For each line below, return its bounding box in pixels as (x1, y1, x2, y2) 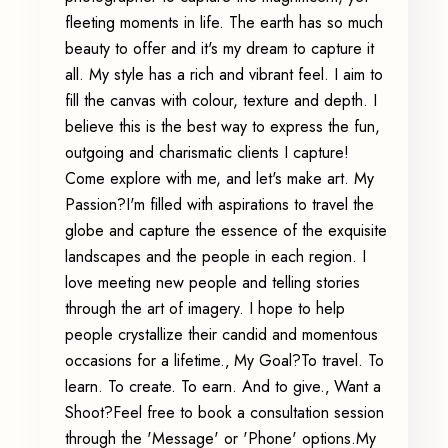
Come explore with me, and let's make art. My (65, 167, 374, 190)
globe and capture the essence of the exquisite (65, 219, 387, 242)
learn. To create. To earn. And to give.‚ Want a (65, 375, 381, 398)
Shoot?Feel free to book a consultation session (65, 401, 384, 424)
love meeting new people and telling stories (65, 271, 360, 294)
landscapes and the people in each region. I (65, 245, 366, 268)
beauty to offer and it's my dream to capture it (65, 37, 374, 60)
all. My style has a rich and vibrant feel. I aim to (65, 63, 383, 86)
